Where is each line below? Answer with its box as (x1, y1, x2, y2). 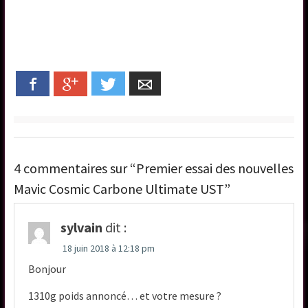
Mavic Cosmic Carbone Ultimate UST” (14, 180, 231, 198)
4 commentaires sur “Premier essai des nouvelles (14, 159, 294, 177)
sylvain (60, 219, 103, 236)
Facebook (41, 76, 87, 90)
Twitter (116, 77, 155, 91)
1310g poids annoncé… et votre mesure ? (28, 289, 222, 303)
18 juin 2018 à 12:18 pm (63, 242, 155, 255)
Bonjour (28, 262, 67, 276)
